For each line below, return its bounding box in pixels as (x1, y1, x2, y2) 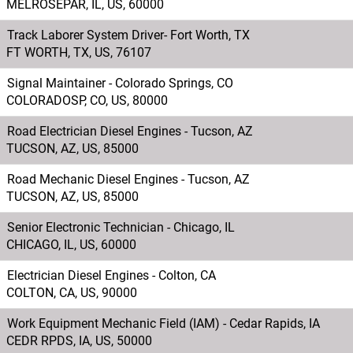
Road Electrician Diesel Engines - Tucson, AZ (7, 123, 253, 139)
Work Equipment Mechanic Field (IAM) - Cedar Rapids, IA (7, 315, 320, 331)
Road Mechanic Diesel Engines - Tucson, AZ (7, 171, 250, 187)
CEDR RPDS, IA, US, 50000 (6, 333, 152, 348)
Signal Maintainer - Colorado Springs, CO (7, 75, 233, 91)
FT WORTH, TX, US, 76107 (6, 44, 151, 60)
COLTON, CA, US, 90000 (6, 284, 137, 300)
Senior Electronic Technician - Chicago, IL (7, 219, 235, 235)
